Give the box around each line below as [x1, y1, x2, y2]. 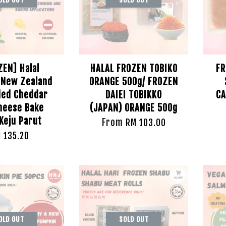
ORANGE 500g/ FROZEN [89, 76, 179, 88]
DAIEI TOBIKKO [105, 89, 162, 101]
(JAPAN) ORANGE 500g [90, 102, 178, 114]
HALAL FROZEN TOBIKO [90, 63, 178, 75]
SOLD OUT [119, 215, 149, 223]
